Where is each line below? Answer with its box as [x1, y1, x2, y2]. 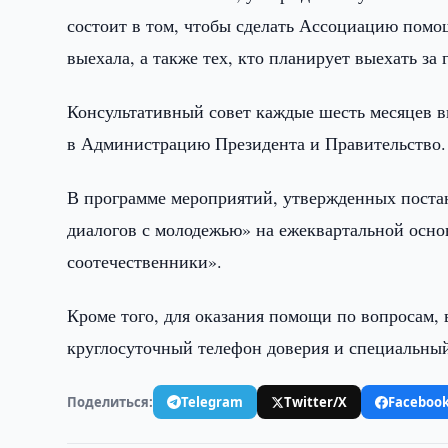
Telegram [181, 392, 244, 411]
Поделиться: [67, 392, 154, 411]
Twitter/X [284, 392, 348, 411]
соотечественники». [67, 249, 223, 273]
